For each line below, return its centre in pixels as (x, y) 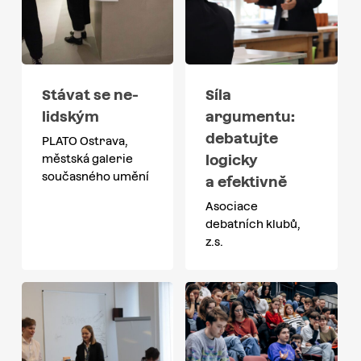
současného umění (95, 176)
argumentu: (251, 116)
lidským (70, 116)
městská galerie (87, 158)
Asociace (232, 206)
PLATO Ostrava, (85, 141)
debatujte (242, 138)
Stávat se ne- (90, 94)
